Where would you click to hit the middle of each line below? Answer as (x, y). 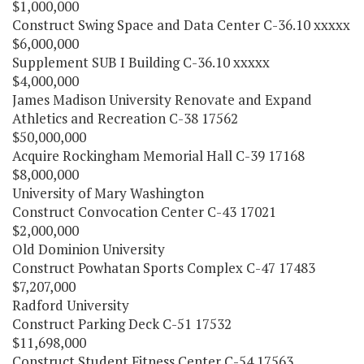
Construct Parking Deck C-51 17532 (122, 324)
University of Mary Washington (108, 193)
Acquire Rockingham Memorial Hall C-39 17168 (158, 156)
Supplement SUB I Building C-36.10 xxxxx (141, 63)
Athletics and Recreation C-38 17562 (125, 119)
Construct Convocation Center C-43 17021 (144, 212)
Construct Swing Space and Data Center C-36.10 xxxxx (181, 25)
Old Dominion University (89, 249)
